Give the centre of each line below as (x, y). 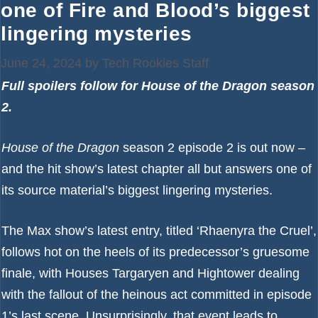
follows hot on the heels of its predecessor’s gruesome (155, 252)
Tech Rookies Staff (155, 63)
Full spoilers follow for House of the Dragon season (158, 86)
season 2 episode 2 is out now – (212, 148)
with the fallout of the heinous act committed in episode (157, 295)
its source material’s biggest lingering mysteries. (137, 190)
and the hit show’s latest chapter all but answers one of (157, 169)
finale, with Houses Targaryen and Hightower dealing (150, 273)
